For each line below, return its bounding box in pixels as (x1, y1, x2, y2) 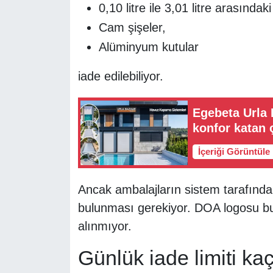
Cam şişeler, (98, 20, 166, 34)
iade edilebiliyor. (77, 69, 163, 83)
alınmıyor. (77, 219, 132, 233)
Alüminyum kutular (98, 40, 199, 54)
